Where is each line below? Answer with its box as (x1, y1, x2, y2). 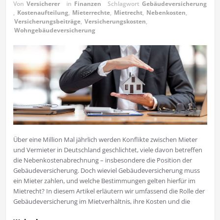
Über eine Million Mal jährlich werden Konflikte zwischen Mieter (13, 135, 197, 144)
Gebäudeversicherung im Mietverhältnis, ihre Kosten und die (13, 196, 190, 206)
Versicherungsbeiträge (14, 17, 81, 26)
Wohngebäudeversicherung (14, 26, 95, 35)
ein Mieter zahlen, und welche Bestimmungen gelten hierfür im (13, 176, 195, 185)
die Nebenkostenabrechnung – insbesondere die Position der (13, 155, 192, 165)
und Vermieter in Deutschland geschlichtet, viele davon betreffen (13, 145, 202, 154)
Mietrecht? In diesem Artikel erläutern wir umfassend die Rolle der (13, 186, 205, 195)
